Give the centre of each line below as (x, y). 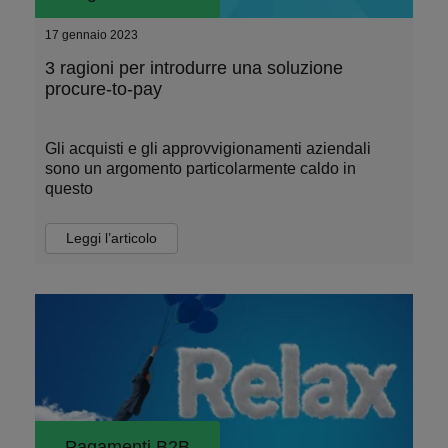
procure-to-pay (103, 89)
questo (69, 188)
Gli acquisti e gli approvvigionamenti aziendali (208, 148)
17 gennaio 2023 (91, 35)
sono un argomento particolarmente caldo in (200, 168)
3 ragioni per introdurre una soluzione (194, 68)
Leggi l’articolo (111, 238)
